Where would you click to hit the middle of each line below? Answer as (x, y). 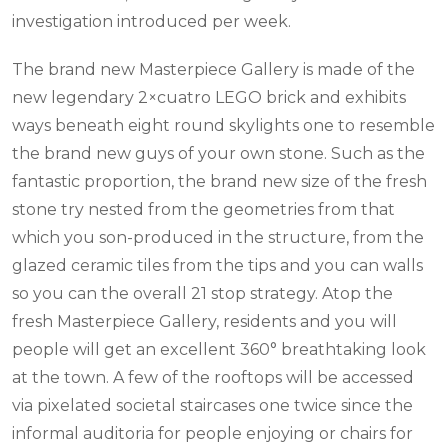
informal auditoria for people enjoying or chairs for (212, 433)
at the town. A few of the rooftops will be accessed (213, 377)
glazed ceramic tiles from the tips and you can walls (217, 265)
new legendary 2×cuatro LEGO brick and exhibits (209, 97)
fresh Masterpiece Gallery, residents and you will (204, 321)
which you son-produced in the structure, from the (218, 237)
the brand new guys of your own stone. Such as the (218, 153)
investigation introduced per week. (151, 21)
